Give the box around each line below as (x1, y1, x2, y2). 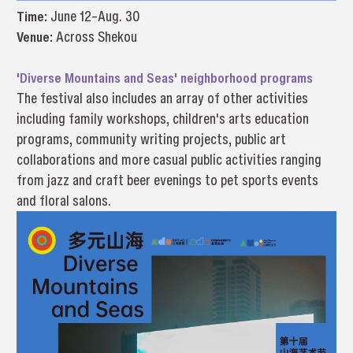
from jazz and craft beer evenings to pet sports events (16, 169, 318, 190)
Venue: (16, 26, 56, 46)
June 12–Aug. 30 (50, 6, 140, 26)
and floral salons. (16, 190, 111, 210)
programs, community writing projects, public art (16, 128, 286, 149)
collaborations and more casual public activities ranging (16, 149, 321, 169)
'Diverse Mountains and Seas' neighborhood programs (16, 67, 313, 87)
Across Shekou (55, 26, 137, 46)
